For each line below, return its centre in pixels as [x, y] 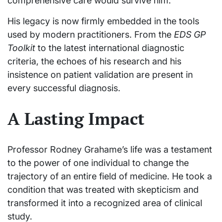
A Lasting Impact [76, 118]
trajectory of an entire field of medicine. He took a [110, 176]
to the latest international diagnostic [110, 48]
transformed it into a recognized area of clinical [105, 203]
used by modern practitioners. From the [91, 35]
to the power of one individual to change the [98, 163]
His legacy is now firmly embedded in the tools [103, 21]
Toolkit [21, 48]
